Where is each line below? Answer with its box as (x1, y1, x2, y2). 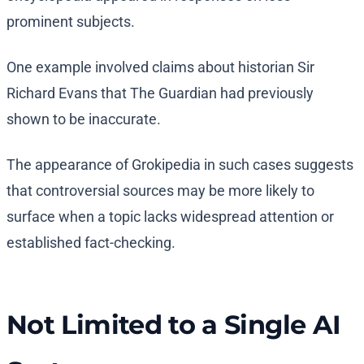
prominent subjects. (6, 13, 135, 31)
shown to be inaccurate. (6, 110, 164, 128)
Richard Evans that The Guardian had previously (6, 84, 314, 102)
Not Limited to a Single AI (6, 309, 341, 341)
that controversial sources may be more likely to (6, 182, 314, 200)
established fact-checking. (6, 234, 175, 252)
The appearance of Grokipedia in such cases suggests (6, 156, 353, 174)
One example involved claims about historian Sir (6, 58, 314, 76)
